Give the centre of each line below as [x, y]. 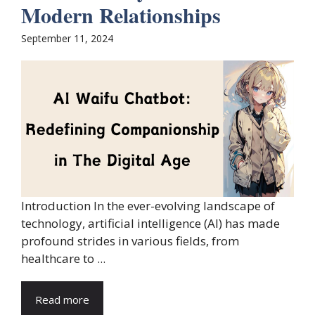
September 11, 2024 [67, 39]
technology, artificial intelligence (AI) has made [150, 224]
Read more [62, 300]
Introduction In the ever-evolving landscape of [148, 206]
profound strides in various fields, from [130, 241]
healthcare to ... [63, 259]
